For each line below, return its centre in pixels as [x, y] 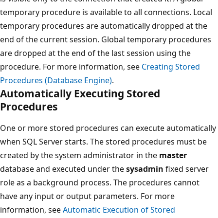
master [173, 155]
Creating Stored [171, 67]
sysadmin [145, 169]
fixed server [186, 169]
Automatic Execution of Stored [119, 210]
